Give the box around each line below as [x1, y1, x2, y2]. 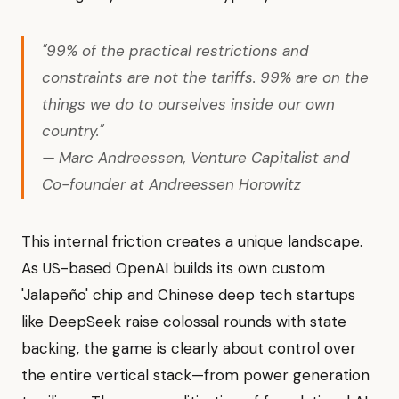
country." [42, 121, 103, 142]
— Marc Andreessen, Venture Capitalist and [42, 148, 350, 168]
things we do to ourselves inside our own [42, 94, 335, 115]
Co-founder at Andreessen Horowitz [42, 175, 301, 195]
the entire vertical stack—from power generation [21, 365, 370, 386]
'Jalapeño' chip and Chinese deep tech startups [21, 285, 355, 305]
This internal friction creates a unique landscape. [21, 232, 362, 252]
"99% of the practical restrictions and [42, 41, 309, 61]
